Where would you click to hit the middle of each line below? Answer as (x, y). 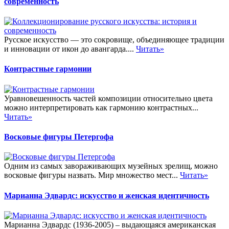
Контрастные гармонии (48, 69)
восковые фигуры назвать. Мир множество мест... (92, 175)
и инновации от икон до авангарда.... (70, 49)
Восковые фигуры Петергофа (59, 136)
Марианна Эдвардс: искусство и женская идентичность (107, 195)
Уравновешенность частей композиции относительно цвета (108, 98)
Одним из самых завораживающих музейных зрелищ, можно (111, 166)
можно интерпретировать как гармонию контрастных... (101, 107)
